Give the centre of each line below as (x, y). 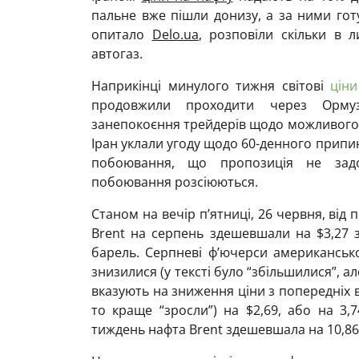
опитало (122, 34)
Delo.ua (175, 34)
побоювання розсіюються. (175, 182)
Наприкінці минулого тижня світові (211, 85)
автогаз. (117, 53)
